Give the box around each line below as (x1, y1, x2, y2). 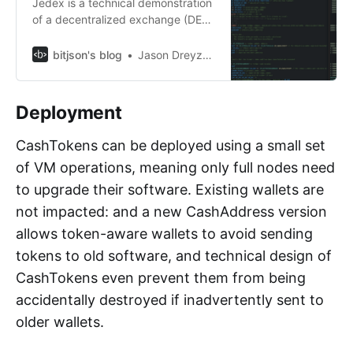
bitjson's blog (53, 47, 122, 61)
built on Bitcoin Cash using (32, 28, 168, 43)
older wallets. (16, 313, 104, 330)
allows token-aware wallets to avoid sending (16, 225, 313, 242)
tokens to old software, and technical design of (16, 247, 332, 264)
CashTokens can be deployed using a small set (16, 136, 325, 154)
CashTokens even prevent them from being (16, 269, 306, 286)
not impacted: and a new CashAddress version (16, 203, 327, 220)
